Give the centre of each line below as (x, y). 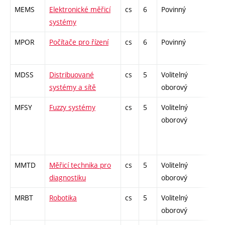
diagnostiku (68, 177)
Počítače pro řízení (79, 42)
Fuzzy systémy (72, 107)
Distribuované (72, 74)
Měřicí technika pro (80, 165)
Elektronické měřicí (80, 9)
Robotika (63, 197)
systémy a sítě (73, 87)
